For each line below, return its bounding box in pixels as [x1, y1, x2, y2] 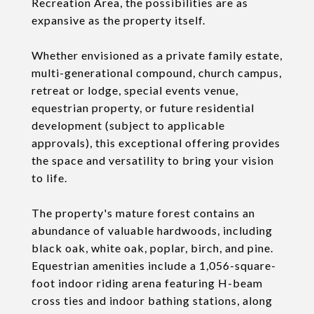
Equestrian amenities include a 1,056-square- [32, 259, 276, 272]
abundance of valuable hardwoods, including [32, 224, 273, 237]
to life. [32, 171, 67, 184]
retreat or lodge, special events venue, [32, 83, 238, 97]
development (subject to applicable [32, 118, 225, 132]
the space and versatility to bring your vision [32, 153, 274, 167]
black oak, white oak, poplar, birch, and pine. [32, 241, 273, 254]
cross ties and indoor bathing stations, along [32, 294, 273, 307]
